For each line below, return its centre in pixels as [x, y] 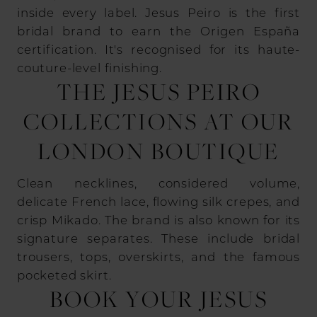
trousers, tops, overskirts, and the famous [158, 257]
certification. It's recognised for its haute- [158, 49]
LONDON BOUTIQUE [158, 151]
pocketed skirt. [64, 275]
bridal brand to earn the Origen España [158, 30]
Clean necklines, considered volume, [158, 183]
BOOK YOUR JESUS [158, 299]
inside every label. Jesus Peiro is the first [158, 12]
